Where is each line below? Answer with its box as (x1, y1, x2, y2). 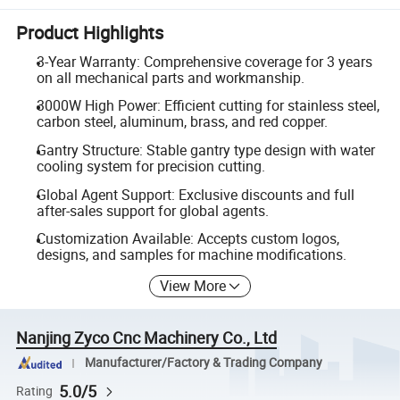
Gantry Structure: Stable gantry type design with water (36, 139, 375, 160)
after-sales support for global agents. (36, 200, 269, 221)
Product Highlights (16, 20, 164, 45)
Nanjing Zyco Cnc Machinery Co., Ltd (16, 326, 278, 348)
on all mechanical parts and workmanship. (36, 67, 304, 87)
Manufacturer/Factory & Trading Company (84, 354, 322, 371)
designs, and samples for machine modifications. (36, 245, 346, 265)
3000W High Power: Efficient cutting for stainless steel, (36, 96, 379, 116)
